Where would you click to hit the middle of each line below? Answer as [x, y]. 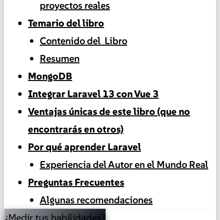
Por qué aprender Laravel [84, 147]
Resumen [60, 58]
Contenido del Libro [83, 41]
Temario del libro [66, 23]
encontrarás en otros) [76, 129]
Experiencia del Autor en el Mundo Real [124, 164]
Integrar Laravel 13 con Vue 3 [93, 94]
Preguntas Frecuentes [76, 182]
